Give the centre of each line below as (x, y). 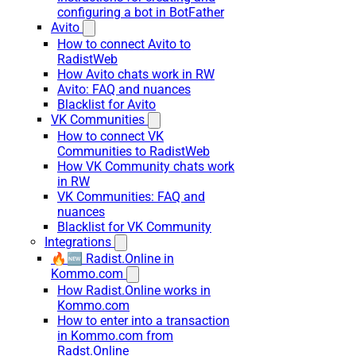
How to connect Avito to (124, 44)
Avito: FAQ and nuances (124, 89)
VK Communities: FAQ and (131, 197)
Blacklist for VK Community (134, 227)
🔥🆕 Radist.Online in (112, 259)
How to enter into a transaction (143, 321)
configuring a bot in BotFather (141, 12)
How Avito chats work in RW (136, 74)
